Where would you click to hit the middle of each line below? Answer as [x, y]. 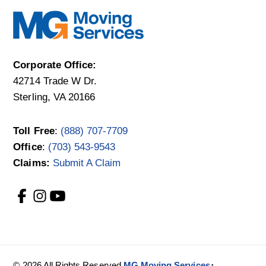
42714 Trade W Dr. [55, 81]
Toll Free [34, 131]
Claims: [31, 163]
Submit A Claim [87, 163]
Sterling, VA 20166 [54, 97]
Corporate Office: [55, 65]
